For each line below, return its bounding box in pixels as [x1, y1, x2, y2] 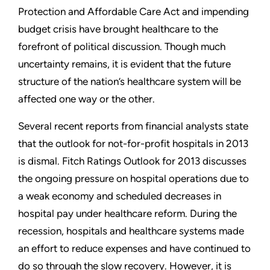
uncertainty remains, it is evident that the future [18, 58, 231, 71]
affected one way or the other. [18, 93, 155, 105]
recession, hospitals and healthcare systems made [18, 225, 244, 237]
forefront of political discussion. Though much [18, 40, 225, 53]
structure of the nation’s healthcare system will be [18, 75, 241, 88]
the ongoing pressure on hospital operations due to [18, 172, 249, 185]
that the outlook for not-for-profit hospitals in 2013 [18, 137, 248, 150]
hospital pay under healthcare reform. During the [18, 207, 237, 220]
